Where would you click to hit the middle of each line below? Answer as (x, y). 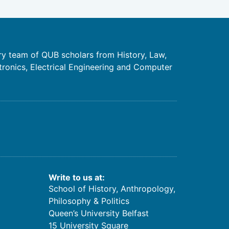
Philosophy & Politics (89, 201)
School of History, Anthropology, (112, 188)
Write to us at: (77, 177)
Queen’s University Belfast (99, 213)
